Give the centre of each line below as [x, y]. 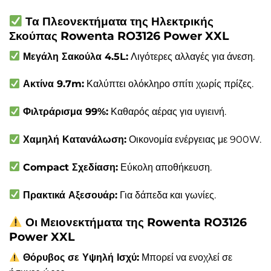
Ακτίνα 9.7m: [52, 84]
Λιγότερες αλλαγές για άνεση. [192, 56]
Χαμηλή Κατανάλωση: [73, 140]
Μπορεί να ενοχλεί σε [186, 258]
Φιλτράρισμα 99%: [64, 112]
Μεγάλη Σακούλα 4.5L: [74, 56]
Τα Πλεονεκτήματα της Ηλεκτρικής [118, 21]
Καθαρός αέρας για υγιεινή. [168, 112]
